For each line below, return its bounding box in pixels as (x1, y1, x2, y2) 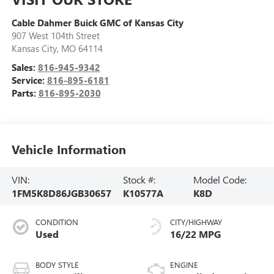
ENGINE (170, 259, 198, 270)
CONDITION (35, 217, 78, 228)
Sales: (11, 61, 38, 74)
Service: (11, 74, 47, 87)
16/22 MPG (170, 228, 221, 241)
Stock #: (123, 172, 156, 186)
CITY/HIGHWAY (170, 217, 222, 228)
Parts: (11, 87, 39, 100)
